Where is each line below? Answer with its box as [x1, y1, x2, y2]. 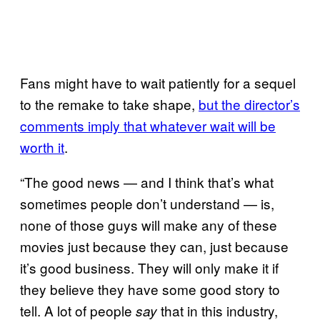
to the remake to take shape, [20, 94, 199, 114]
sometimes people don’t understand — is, [20, 193, 274, 213]
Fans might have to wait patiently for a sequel [20, 72, 296, 92]
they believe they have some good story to [20, 279, 280, 299]
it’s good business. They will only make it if [20, 257, 279, 277]
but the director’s [199, 94, 300, 114]
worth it [20, 136, 64, 156]
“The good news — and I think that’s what [20, 171, 274, 191]
